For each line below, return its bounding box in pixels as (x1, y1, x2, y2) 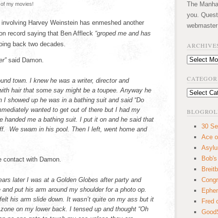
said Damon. (6, 56, 44, 64)
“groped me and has (95, 30, 151, 37)
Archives (186, 56, 211, 63)
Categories (186, 89, 217, 96)
